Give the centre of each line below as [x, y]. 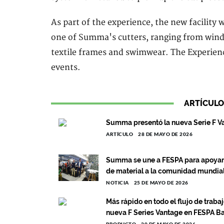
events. [66, 67]
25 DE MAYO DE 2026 [161, 182]
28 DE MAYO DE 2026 [165, 134]
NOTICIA [117, 182]
